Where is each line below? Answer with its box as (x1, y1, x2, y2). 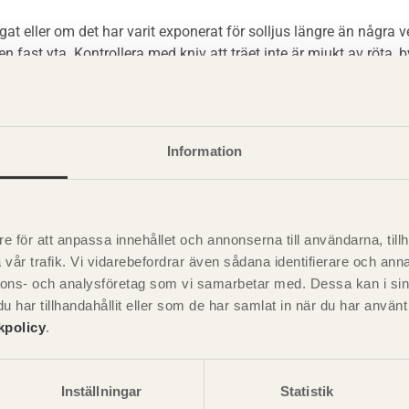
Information (166, 142, 243, 159)
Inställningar (60, 383, 142, 399)
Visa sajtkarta (143, 388, 234, 406)
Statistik (280, 383, 333, 399)
